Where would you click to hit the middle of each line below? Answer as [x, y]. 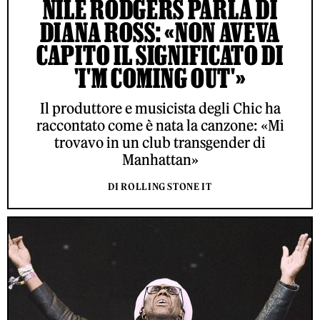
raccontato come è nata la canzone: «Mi [160, 126]
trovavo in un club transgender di [160, 143]
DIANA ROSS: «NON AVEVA [160, 32]
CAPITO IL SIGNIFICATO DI [160, 55]
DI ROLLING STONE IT [160, 187]
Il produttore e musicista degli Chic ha [160, 109]
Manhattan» [160, 160]
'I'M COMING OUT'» [160, 78]
